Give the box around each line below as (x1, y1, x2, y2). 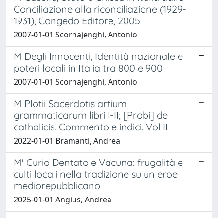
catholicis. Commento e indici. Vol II (14, 120, 168, 133)
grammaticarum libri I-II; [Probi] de (14, 109, 168, 121)
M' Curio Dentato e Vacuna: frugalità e (14, 156, 183, 168)
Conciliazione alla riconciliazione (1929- (14, 2, 186, 15)
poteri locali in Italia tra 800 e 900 (14, 61, 163, 74)
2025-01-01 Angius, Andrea (14, 194, 111, 205)
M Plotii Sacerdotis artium (14, 97, 127, 109)
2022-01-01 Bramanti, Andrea (14, 135, 120, 146)
